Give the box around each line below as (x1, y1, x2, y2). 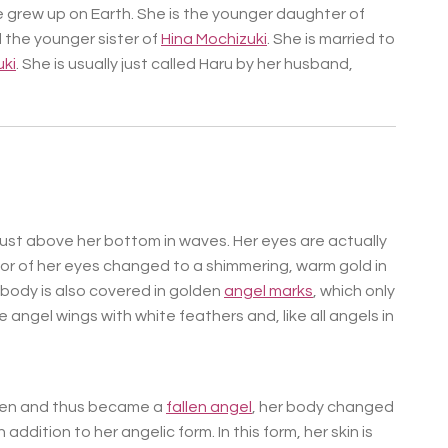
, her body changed (252, 399, 394, 416)
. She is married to (267, 31, 395, 48)
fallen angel (166, 399, 252, 416)
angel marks (224, 283, 313, 300)
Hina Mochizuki (161, 31, 267, 48)
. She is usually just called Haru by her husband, (16, 56, 353, 73)
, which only (313, 283, 395, 300)
